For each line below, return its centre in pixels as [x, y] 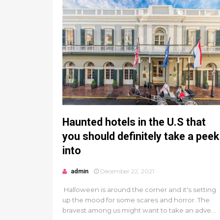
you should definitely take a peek [141, 136]
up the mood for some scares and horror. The [136, 200]
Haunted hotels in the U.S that [134, 122]
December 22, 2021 [127, 171]
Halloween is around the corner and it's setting [139, 190]
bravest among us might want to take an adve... [139, 210]
